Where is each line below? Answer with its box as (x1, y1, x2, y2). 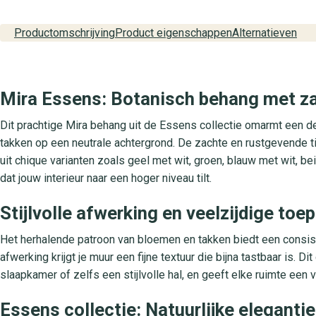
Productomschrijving (14, 26, 115, 40)
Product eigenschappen (115, 26, 232, 40)
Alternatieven (232, 26, 297, 40)
